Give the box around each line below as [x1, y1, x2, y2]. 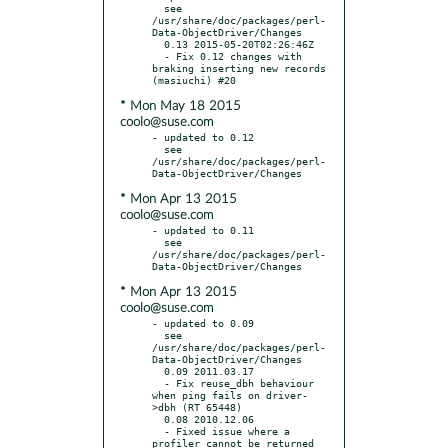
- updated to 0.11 [152, 223, 254, 236]
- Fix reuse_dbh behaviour [152, 376, 164, 389]
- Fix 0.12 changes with [152, 49, 164, 62]
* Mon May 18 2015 [120, 99, 241, 113]
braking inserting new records [152, 61, 326, 74]
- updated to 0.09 [152, 316, 254, 329]
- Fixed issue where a [152, 424, 164, 437]
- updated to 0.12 [152, 130, 254, 143]
